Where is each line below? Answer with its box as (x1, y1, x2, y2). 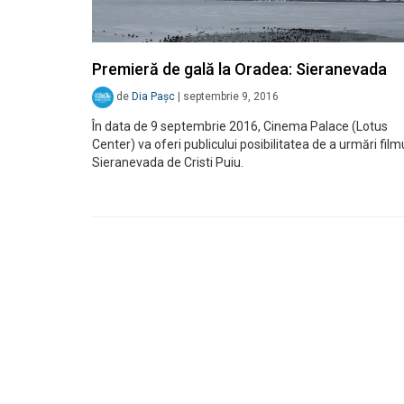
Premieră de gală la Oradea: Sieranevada (92, 60, 387, 79)
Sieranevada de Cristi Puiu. (92, 155, 243, 170)
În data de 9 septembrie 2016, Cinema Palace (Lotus (92, 119, 388, 134)
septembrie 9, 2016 (183, 90, 279, 104)
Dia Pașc (132, 90, 175, 104)
